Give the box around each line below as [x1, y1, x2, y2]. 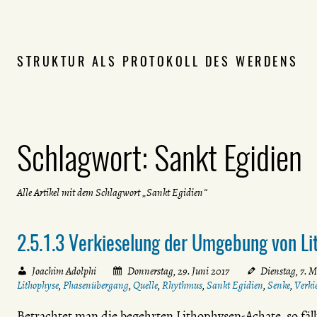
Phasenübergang [63, 278, 129, 293]
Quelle [133, 278, 158, 293]
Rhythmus [162, 278, 202, 293]
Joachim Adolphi [31, 264, 96, 279]
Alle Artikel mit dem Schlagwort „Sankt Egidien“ [17, 185, 207, 200]
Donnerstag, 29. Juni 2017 [127, 264, 229, 279]
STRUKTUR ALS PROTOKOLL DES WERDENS [17, 52, 299, 71]
